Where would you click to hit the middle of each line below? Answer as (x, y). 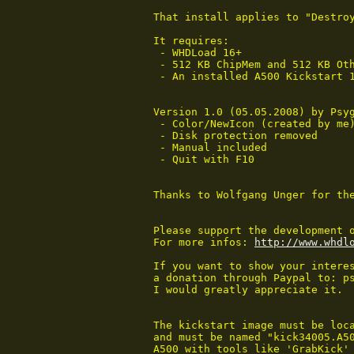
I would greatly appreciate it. (248, 290)
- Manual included (210, 148)
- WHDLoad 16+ (198, 53)
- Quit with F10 (204, 160)
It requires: (191, 41)
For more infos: (204, 243)
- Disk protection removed (235, 136)
